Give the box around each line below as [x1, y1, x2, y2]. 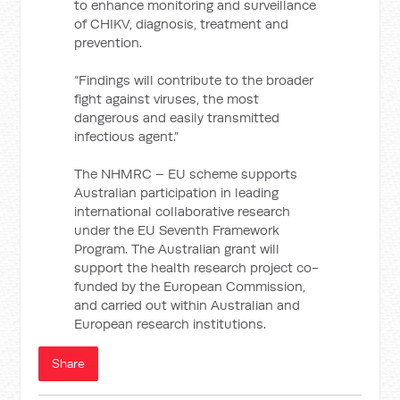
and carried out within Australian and [74, 296, 301, 313]
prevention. [74, 34, 146, 51]
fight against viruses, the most [74, 90, 260, 107]
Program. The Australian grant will [74, 240, 280, 257]
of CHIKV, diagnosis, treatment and [74, 15, 289, 32]
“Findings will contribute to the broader [74, 71, 314, 88]
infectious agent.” [74, 128, 179, 145]
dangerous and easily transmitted [74, 109, 280, 126]
